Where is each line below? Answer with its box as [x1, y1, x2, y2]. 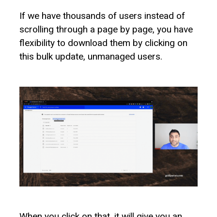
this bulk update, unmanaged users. [19, 50, 162, 62]
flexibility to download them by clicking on [19, 37, 187, 48]
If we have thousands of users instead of [19, 10, 185, 21]
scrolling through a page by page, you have [19, 23, 193, 35]
